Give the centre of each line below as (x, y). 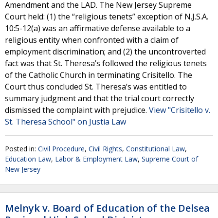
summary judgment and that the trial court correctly (100, 98)
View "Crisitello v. (180, 110)
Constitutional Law (155, 149)
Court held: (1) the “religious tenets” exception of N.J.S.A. (107, 17)
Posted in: (21, 149)
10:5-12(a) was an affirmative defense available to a (98, 28)
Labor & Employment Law (96, 159)
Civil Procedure (61, 149)
